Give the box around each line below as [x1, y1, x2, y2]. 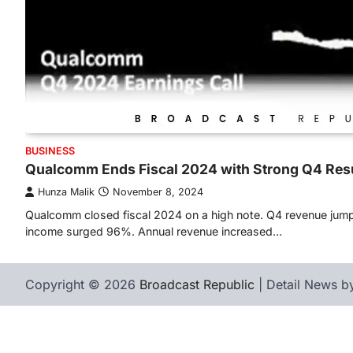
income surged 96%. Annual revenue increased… [25, 224, 282, 238]
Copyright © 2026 [25, 276, 139, 292]
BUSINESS [25, 144, 75, 157]
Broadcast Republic [139, 276, 255, 292]
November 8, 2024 [113, 185, 203, 198]
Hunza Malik [38, 185, 95, 198]
